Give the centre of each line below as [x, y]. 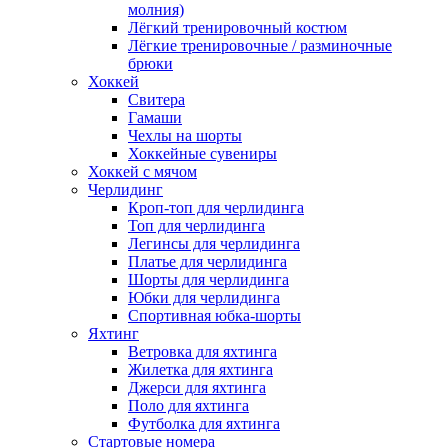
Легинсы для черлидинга [214, 243]
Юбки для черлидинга [204, 297]
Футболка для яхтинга [204, 423]
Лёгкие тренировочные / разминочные [260, 45]
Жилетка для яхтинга [200, 369]
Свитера [156, 99]
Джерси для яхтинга [197, 387]
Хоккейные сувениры [202, 153]
